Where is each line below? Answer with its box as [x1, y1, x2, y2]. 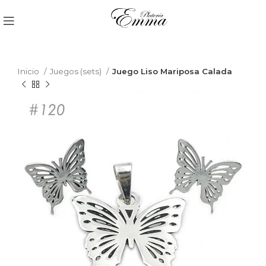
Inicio [18, 66, 41, 76]
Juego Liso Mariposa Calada [112, 66, 232, 76]
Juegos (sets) [50, 66, 103, 76]
